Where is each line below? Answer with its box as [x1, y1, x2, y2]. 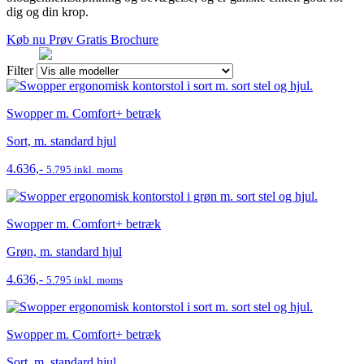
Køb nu [6, 32, 49, 46]
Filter [6, 63, 33, 77]
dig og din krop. [6, 4, 89, 19]
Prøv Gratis [49, 32, 110, 46]
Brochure [110, 32, 158, 46]
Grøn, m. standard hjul [6, 244, 122, 258]
